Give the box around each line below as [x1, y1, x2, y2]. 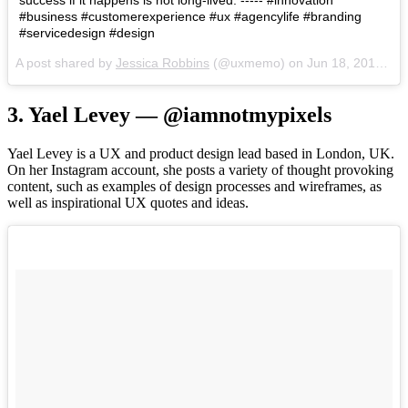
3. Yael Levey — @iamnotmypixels [7, 102, 331, 127]
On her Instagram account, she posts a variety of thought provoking [7, 161, 393, 178]
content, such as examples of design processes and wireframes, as [7, 178, 382, 194]
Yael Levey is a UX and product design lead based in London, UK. [7, 145, 394, 161]
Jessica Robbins [116, 55, 209, 70]
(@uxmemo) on [209, 55, 307, 70]
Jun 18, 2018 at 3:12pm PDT [307, 55, 375, 70]
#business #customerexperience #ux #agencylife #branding [19, 8, 362, 24]
